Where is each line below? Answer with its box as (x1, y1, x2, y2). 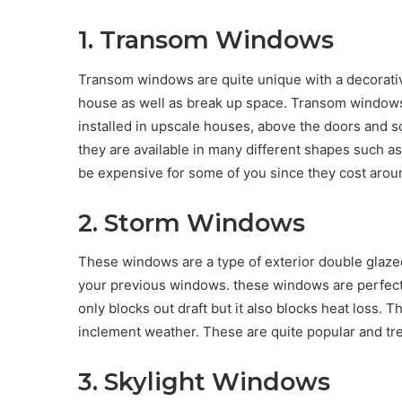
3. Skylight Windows (78, 367, 330, 398)
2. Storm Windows (78, 207, 305, 238)
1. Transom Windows (78, 25, 334, 56)
